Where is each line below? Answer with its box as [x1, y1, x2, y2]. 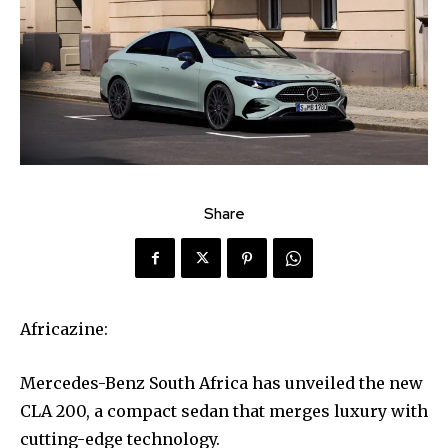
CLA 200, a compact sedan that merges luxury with [20, 401, 428, 422]
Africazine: [20, 319, 108, 340]
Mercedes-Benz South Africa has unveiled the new [20, 373, 423, 394]
